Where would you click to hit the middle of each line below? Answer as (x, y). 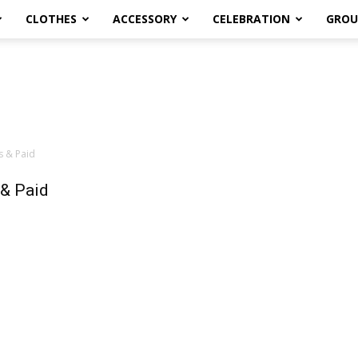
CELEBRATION (251, 19)
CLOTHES (51, 19)
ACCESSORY (145, 19)
